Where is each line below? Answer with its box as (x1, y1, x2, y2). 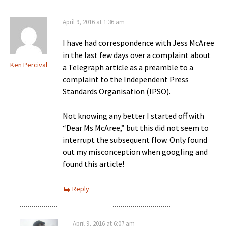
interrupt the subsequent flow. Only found (63, 134, 207, 145)
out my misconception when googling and (63, 146, 208, 157)
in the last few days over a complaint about (63, 49, 211, 60)
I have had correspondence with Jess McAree (63, 37, 214, 48)
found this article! (63, 158, 124, 169)
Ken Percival (10, 60, 47, 69)
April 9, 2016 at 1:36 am (63, 17, 125, 26)
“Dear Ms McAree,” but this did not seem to (63, 122, 209, 133)
